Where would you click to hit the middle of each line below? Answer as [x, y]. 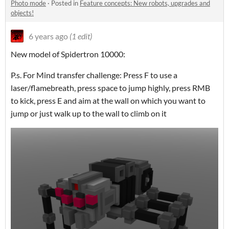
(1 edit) [81, 36]
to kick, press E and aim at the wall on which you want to [108, 101]
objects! [22, 13]
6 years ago [48, 36]
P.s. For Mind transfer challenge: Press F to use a [94, 75]
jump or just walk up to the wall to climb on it [89, 113]
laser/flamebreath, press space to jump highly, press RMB [110, 88]
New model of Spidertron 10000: [68, 54]
